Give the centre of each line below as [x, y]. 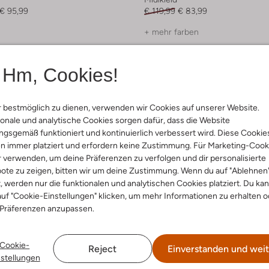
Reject [103, 249]
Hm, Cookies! [60, 75]
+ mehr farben [171, 32]
